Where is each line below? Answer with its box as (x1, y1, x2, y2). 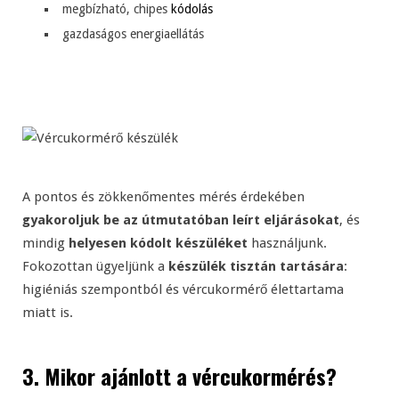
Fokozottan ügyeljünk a (22, 258, 168, 275)
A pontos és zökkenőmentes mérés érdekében (22, 189, 305, 206)
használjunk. (248, 235, 327, 252)
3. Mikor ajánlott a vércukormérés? (22, 360, 337, 393)
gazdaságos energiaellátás (62, 27, 204, 42)
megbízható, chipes (62, 2, 171, 17)
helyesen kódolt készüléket (69, 235, 248, 252)
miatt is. (22, 305, 73, 322)
